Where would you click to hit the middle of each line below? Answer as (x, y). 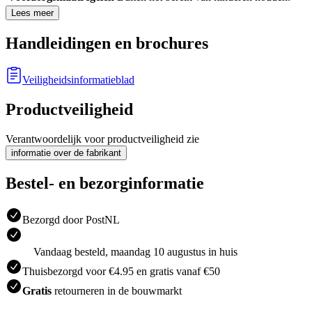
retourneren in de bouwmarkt (117, 290)
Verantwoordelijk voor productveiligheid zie (102, 139)
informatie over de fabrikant (66, 153)
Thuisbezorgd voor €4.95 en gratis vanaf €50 (121, 271)
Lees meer (32, 13)
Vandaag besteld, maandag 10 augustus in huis (135, 251)
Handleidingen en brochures (107, 44)
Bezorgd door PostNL (71, 219)
